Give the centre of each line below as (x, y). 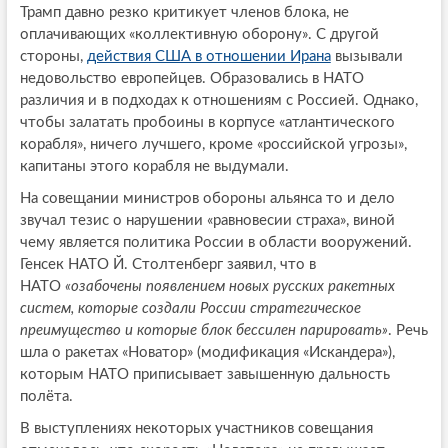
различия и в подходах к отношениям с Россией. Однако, (218, 101)
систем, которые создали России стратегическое (190, 309)
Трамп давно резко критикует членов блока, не (184, 13)
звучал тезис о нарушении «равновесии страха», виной (207, 221)
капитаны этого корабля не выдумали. (154, 167)
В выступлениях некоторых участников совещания (196, 429)
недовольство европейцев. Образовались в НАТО (191, 79)
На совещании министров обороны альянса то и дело (207, 199)
